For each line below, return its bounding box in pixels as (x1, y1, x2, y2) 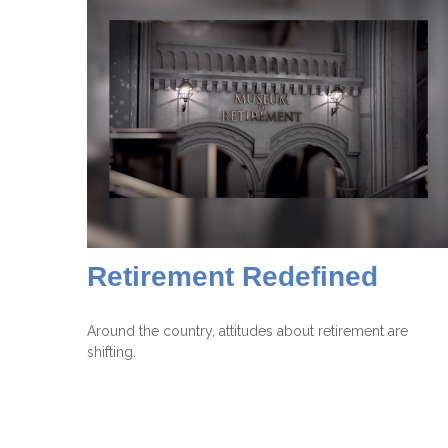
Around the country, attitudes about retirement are (87, 323, 408, 340)
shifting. (87, 344, 136, 361)
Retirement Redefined (87, 261, 378, 293)
